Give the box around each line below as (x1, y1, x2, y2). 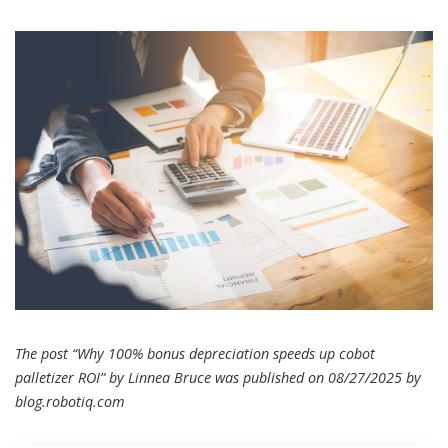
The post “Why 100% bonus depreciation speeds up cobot (15, 344, 375, 364)
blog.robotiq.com (15, 392, 125, 412)
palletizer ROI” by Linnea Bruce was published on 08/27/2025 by (15, 368, 421, 388)
